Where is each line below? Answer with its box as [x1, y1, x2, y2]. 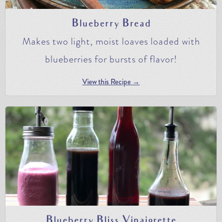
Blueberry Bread [71, 17, 151, 31]
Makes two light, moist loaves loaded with [22, 34, 200, 49]
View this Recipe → [82, 76, 140, 87]
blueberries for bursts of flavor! [45, 52, 177, 66]
